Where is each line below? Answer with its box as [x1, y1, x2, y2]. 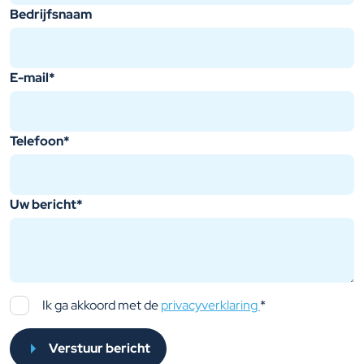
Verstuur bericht [49, 340, 151, 357]
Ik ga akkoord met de [42, 297, 161, 314]
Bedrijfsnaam [10, 6, 92, 23]
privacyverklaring [161, 297, 260, 314]
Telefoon [10, 132, 63, 149]
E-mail [10, 69, 49, 86]
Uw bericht [10, 196, 76, 213]
